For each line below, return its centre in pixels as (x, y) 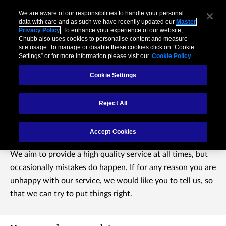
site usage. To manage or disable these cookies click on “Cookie (107, 48)
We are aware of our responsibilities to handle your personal (101, 13)
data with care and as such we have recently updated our (98, 22)
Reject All (113, 104)
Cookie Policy (172, 56)
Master (186, 22)
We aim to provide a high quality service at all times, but (109, 154)
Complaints (60, 120)
